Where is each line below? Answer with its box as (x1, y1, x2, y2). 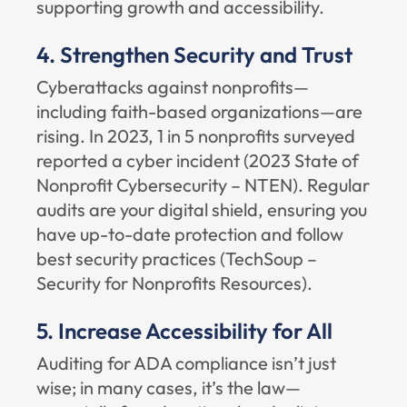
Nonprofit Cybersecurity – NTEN (36, 174, 293, 196)
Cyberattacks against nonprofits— (36, 75, 309, 98)
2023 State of (249, 149, 359, 172)
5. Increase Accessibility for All (36, 317, 333, 344)
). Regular (293, 174, 370, 196)
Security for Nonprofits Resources (36, 272, 302, 294)
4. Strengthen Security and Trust (36, 41, 352, 68)
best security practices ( (36, 247, 225, 270)
